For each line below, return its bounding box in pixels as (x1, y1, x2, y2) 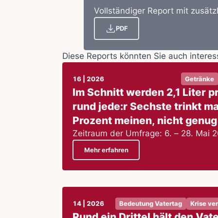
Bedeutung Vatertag (119, 200, 182, 207)
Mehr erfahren (84, 146, 128, 154)
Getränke (185, 75, 215, 83)
